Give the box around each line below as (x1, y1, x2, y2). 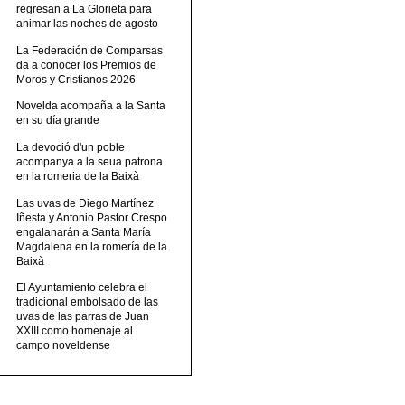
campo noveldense (16, 339, 111, 353)
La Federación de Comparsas (16, 43, 164, 57)
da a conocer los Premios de (16, 58, 157, 71)
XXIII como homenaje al (16, 325, 134, 338)
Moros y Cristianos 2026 (16, 72, 137, 86)
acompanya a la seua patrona (16, 155, 164, 168)
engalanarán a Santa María (16, 225, 152, 239)
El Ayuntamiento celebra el (16, 281, 148, 295)
